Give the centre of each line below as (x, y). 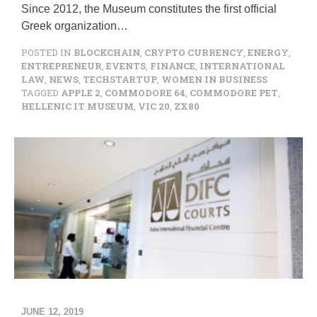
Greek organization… (75, 26)
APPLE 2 (81, 93)
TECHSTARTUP (120, 79)
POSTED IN (47, 52)
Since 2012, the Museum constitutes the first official (149, 9)
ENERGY (268, 52)
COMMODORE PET (234, 93)
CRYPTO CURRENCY (194, 52)
